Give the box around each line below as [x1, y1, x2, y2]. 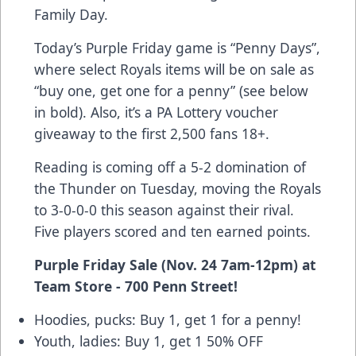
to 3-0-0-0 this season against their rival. [34, 199, 294, 219]
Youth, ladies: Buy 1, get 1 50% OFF [34, 331, 263, 350]
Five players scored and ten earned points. [34, 221, 311, 241]
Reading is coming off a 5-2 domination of [34, 157, 306, 176]
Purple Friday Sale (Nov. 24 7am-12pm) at [34, 254, 316, 274]
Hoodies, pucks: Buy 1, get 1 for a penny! [34, 309, 301, 329]
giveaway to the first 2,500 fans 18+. [34, 123, 269, 143]
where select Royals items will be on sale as [34, 59, 314, 79]
